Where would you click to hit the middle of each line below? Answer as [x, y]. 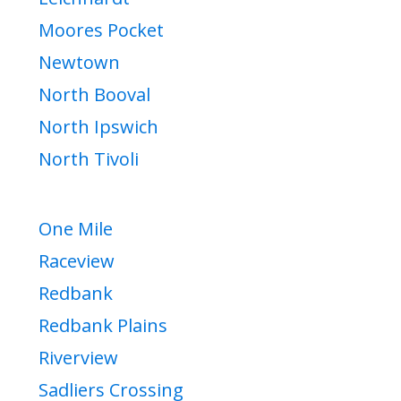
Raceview [77, 261]
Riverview [78, 358]
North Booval [94, 95]
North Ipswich [98, 127]
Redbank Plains [103, 326]
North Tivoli [89, 159]
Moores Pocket [101, 30]
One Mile [76, 229]
